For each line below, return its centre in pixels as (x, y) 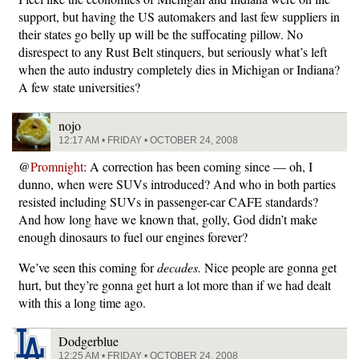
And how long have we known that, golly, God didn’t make (168, 219)
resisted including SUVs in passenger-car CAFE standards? (168, 202)
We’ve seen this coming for (88, 267)
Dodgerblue (89, 341)
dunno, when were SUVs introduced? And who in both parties (177, 184)
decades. (179, 267)
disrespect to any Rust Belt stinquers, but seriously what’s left (173, 52)
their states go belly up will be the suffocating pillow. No (161, 34)
